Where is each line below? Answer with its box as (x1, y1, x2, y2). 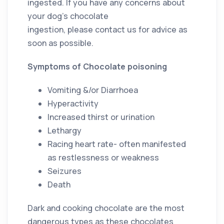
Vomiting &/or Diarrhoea (47, 84, 138, 95)
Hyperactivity (47, 97, 98, 109)
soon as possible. (27, 37, 93, 48)
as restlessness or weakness (47, 151, 159, 163)
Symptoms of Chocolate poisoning (27, 60, 167, 72)
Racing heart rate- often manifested (47, 138, 186, 149)
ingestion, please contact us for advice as (27, 23, 187, 35)
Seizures (47, 165, 81, 176)
